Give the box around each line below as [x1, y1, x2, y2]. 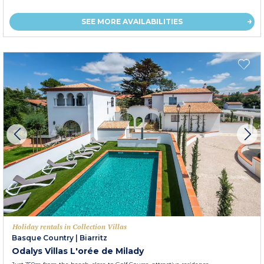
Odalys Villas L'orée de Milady [12, 246, 144, 257]
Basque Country [12, 233, 74, 243]
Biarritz [80, 233, 107, 243]
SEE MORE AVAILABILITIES [81, 17, 183, 27]
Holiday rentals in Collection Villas [12, 222, 127, 232]
